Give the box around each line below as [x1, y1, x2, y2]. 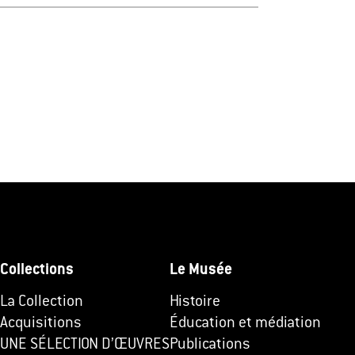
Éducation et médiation [170, 315, 321, 331]
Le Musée [170, 262, 232, 278]
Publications [170, 337, 250, 353]
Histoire [170, 294, 220, 310]
